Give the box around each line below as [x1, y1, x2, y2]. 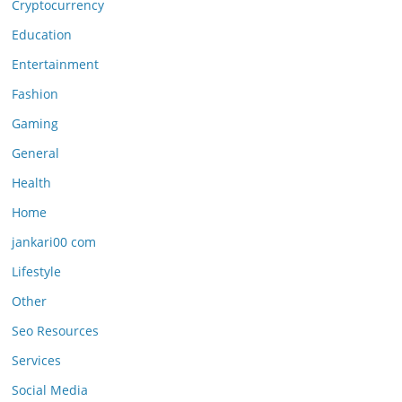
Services [12, 352, 61, 369]
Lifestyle [12, 263, 61, 280]
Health [12, 174, 51, 191]
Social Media [12, 381, 88, 398]
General [12, 144, 59, 162]
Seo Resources [12, 322, 99, 339]
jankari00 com [12, 233, 96, 250]
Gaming [12, 115, 58, 132]
